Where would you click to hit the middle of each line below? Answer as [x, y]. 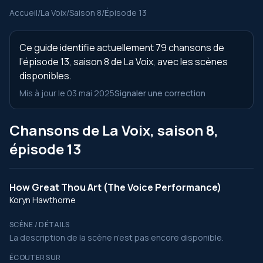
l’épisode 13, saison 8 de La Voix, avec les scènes [124, 62]
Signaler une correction [160, 93]
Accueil [23, 13]
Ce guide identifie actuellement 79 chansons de [122, 48]
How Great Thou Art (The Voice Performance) [115, 187]
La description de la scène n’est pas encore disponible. [117, 237]
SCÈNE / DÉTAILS [40, 225]
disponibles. [45, 76]
